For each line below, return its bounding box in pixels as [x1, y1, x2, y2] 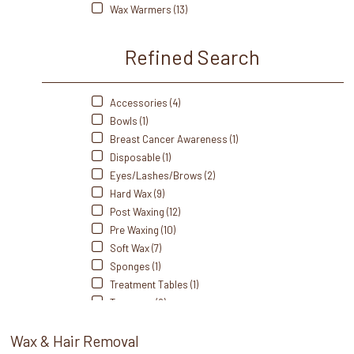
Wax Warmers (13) [107, 2, 187, 16]
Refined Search [125, 43, 261, 69]
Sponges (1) [107, 259, 160, 273]
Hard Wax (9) [107, 186, 164, 200]
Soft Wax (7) [107, 241, 161, 254]
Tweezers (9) [107, 296, 166, 309]
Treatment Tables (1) [107, 277, 198, 291]
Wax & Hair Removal [10, 331, 140, 350]
